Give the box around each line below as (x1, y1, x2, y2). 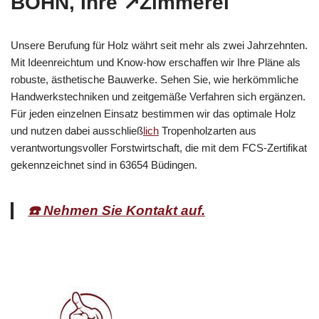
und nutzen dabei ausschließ (11, 124, 143, 137)
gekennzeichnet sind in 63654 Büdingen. (11, 158, 197, 171)
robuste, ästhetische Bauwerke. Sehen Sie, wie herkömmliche (11, 73, 298, 85)
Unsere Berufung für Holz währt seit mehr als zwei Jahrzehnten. (11, 38, 308, 51)
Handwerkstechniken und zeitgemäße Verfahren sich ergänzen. (11, 90, 305, 103)
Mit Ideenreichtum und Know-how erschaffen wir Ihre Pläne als (11, 56, 300, 68)
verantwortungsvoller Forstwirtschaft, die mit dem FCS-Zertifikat (11, 141, 307, 154)
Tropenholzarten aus (159, 124, 256, 137)
